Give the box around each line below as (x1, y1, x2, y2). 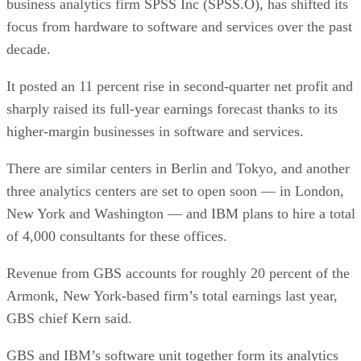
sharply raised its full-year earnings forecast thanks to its (6, 100, 338, 117)
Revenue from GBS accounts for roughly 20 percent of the (6, 264, 350, 281)
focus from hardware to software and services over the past (6, 18, 352, 35)
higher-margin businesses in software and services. (6, 122, 304, 139)
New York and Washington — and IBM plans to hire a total (6, 205, 355, 222)
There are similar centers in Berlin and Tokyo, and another (6, 160, 350, 176)
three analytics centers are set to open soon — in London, (6, 182, 344, 199)
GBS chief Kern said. (6, 309, 132, 326)
